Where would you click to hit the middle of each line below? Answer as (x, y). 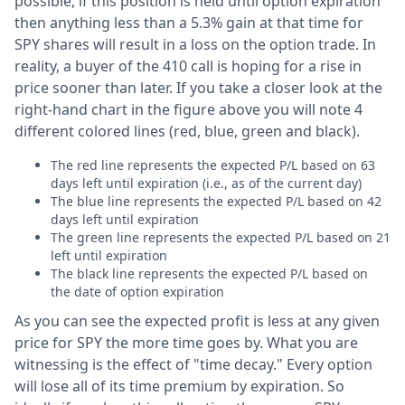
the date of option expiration (137, 291)
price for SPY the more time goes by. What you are (186, 342)
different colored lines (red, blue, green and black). (187, 131)
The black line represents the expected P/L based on (209, 273)
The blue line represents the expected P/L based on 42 (216, 201)
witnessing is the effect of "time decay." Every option (193, 364)
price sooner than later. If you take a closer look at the (198, 87)
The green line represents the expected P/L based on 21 (221, 237)
